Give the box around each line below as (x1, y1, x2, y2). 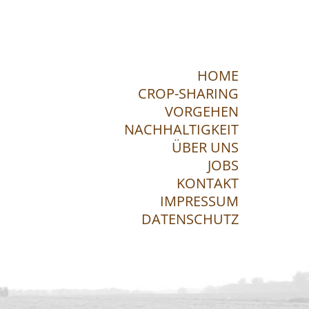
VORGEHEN (165, 102, 239, 121)
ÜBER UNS (172, 138, 239, 157)
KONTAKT (177, 174, 239, 192)
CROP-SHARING (138, 84, 239, 103)
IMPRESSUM (160, 192, 239, 210)
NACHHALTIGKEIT (124, 120, 239, 139)
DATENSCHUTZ (141, 210, 239, 228)
